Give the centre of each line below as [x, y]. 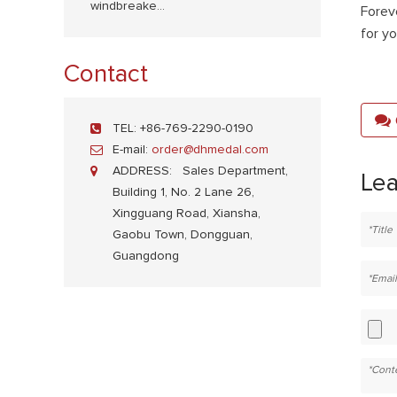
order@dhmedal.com [210, 150]
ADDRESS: [146, 171]
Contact [106, 74]
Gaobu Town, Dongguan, [183, 235]
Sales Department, [234, 171]
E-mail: [132, 150]
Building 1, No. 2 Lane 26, [183, 192]
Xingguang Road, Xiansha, [187, 214]
